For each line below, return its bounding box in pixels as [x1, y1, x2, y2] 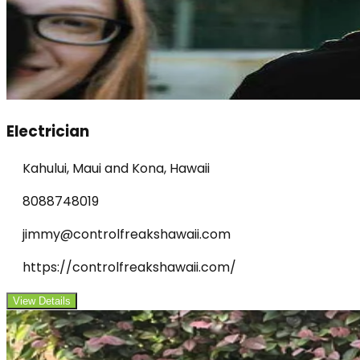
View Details [13, 295, 71, 308]
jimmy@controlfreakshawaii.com [22, 225, 231, 244]
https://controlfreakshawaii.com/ [22, 258, 236, 277]
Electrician [6, 121, 89, 143]
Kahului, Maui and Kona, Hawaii [22, 159, 210, 178]
